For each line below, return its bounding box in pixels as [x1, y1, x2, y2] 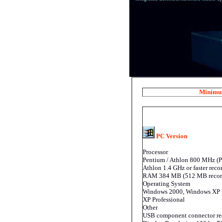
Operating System [143, 180, 190, 187]
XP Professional [143, 196, 185, 203]
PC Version [155, 132, 187, 140]
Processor [143, 148, 168, 156]
